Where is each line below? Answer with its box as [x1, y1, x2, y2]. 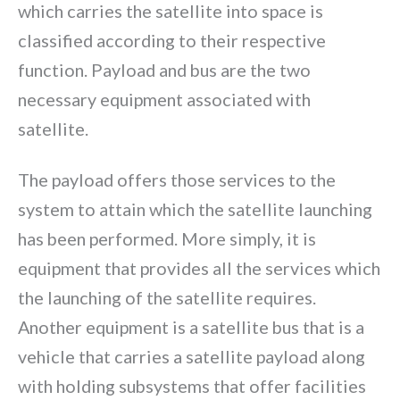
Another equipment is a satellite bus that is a [18, 315, 364, 337]
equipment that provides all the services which [18, 256, 380, 279]
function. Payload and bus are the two [18, 58, 311, 80]
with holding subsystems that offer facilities [18, 374, 366, 396]
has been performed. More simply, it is [18, 227, 316, 249]
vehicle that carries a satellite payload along [18, 345, 365, 367]
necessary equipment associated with [18, 87, 311, 110]
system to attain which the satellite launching [18, 197, 372, 220]
